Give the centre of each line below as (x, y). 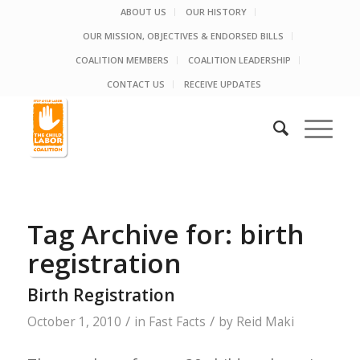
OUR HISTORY (216, 12)
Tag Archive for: (133, 234)
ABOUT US (143, 12)
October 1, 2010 (74, 322)
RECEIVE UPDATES (222, 84)
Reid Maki (265, 322)
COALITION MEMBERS (123, 60)
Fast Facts (177, 322)
